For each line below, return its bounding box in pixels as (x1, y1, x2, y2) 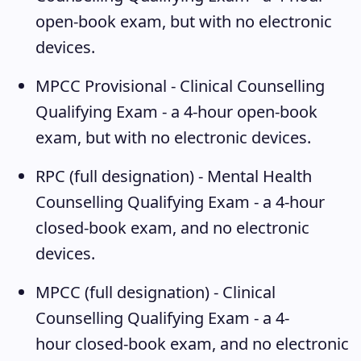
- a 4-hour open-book (158, 101, 317, 122)
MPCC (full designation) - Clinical (35, 281, 276, 303)
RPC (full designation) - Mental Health (35, 165, 312, 187)
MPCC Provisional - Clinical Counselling (35, 75, 325, 97)
